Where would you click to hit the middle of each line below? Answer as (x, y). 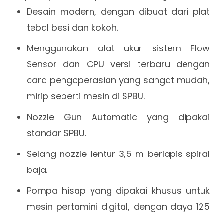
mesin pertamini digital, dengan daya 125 (118, 206)
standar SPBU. (56, 133)
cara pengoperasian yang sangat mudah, (118, 80)
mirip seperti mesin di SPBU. (86, 96)
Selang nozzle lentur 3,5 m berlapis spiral (118, 154)
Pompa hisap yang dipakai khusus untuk (118, 190)
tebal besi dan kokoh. (72, 27)
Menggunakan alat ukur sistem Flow (118, 48)
